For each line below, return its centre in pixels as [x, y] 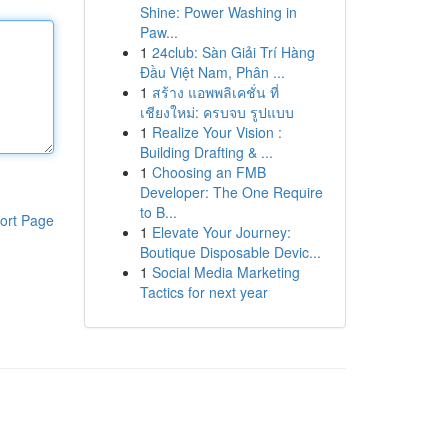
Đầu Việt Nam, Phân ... [212, 72]
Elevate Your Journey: [221, 232]
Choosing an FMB [208, 172]
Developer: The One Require [231, 192]
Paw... [158, 32]
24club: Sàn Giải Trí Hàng [233, 52]
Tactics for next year [203, 292]
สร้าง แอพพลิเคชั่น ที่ [215, 92]
